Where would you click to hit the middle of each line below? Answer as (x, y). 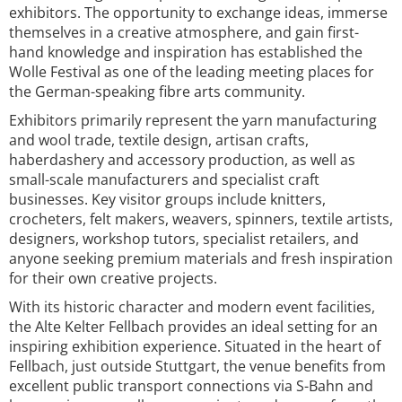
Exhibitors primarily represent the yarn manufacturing (193, 120)
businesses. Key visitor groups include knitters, (167, 199)
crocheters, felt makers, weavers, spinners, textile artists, (201, 219)
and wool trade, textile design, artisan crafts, (159, 140)
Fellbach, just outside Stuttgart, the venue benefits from (197, 366)
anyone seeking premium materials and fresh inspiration (201, 258)
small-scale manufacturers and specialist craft (164, 179)
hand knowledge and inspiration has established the (186, 52)
